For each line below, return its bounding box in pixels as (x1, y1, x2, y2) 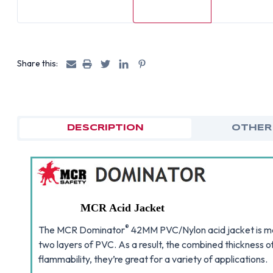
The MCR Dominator (38, 224, 126, 236)
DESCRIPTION (66, 124, 144, 132)
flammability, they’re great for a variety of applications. (38, 253, 268, 265)
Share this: (17, 58, 58, 69)
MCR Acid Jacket (80, 202, 165, 214)
